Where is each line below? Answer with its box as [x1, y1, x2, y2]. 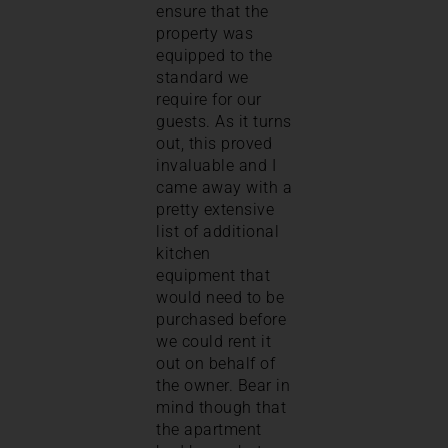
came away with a [156, 177, 292, 197]
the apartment [156, 419, 262, 439]
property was [156, 23, 253, 43]
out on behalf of [156, 353, 275, 373]
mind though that [156, 397, 286, 417]
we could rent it [156, 331, 271, 351]
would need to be [156, 287, 284, 307]
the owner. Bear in [156, 375, 290, 395]
